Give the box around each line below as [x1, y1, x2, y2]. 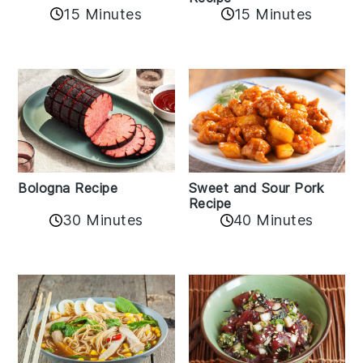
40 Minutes [233, 211, 314, 229]
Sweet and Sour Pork [188, 180, 324, 197]
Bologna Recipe [18, 180, 118, 197]
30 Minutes [62, 211, 143, 229]
